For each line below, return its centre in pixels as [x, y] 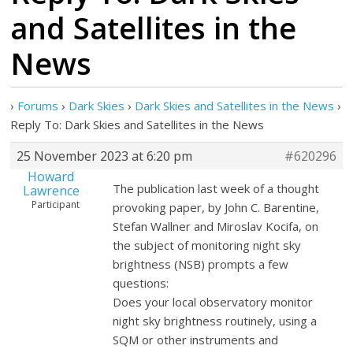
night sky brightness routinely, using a [215, 321]
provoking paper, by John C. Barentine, [216, 207]
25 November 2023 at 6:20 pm [105, 156]
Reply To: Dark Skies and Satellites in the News [137, 124]
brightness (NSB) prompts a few [201, 264]
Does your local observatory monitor [213, 302]
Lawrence [51, 191]
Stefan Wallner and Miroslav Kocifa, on [216, 226]
